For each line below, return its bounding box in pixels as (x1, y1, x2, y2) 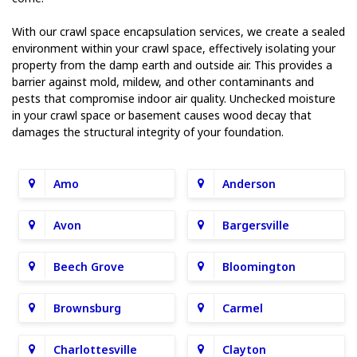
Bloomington (222, 259, 296, 274)
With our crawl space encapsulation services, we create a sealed (12, 24, 345, 39)
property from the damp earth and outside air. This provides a (12, 57, 332, 73)
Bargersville (222, 218, 290, 233)
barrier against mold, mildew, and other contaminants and (12, 74, 314, 89)
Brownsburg (53, 300, 121, 316)
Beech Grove (53, 259, 124, 274)
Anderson (222, 176, 277, 191)
